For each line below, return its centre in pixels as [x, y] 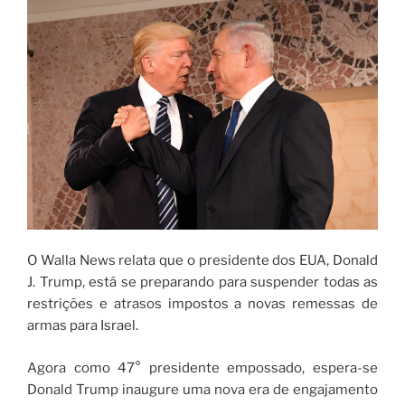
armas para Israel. [83, 326]
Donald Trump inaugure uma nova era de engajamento [202, 389]
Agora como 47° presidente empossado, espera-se [202, 367]
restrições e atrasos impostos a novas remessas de [202, 304]
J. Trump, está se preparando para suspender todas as [202, 283]
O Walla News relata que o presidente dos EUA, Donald [202, 261]
